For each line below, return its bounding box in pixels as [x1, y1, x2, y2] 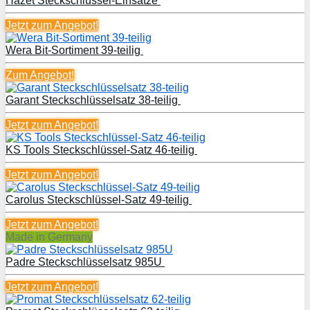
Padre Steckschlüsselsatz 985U [6, 255, 165, 268]
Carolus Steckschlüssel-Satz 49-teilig [6, 193, 192, 206]
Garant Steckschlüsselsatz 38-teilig [6, 93, 181, 106]
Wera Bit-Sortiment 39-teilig [6, 44, 143, 56]
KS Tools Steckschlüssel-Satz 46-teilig [6, 143, 197, 156]
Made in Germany [6, 230, 93, 243]
